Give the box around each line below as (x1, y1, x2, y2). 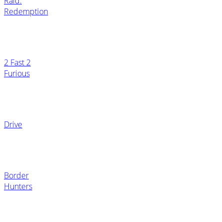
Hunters (4, 180, 32, 192)
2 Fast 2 (4, 56, 31, 68)
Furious (4, 67, 30, 79)
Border (4, 169, 29, 181)
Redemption (4, 5, 48, 17)
